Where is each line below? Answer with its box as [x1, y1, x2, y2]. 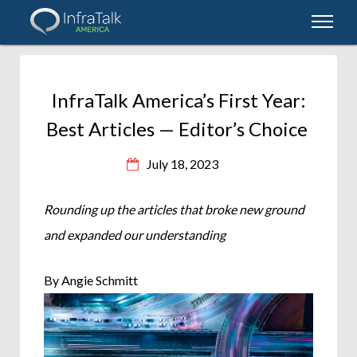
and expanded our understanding [44, 227, 226, 243]
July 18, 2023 [147, 156, 218, 172]
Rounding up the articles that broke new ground [44, 202, 305, 218]
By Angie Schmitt [44, 273, 141, 288]
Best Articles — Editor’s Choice [45, 117, 312, 141]
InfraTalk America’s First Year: [51, 88, 306, 112]
